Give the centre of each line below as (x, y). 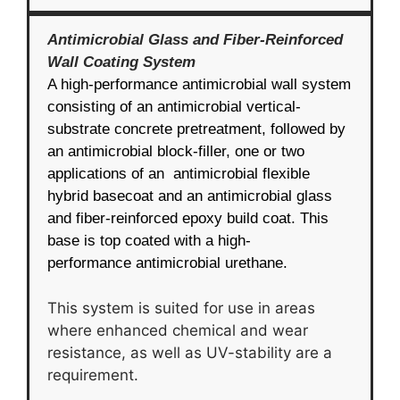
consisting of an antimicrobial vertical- (174, 107)
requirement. (93, 375)
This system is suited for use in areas (181, 308)
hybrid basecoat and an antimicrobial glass (190, 196)
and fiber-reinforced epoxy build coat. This (188, 219)
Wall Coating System (121, 62)
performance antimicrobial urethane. (167, 263)
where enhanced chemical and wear (178, 330)
